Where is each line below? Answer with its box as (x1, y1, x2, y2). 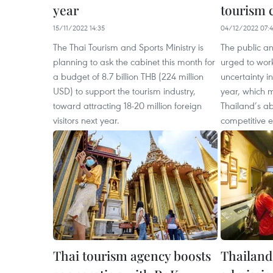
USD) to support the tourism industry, (53, 85, 196, 97)
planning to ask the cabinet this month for (53, 55, 215, 68)
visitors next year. (53, 114, 119, 126)
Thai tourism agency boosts (53, 247, 211, 264)
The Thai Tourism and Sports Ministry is (53, 41, 204, 53)
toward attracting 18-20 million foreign (53, 99, 202, 112)
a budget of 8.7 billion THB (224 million (53, 70, 204, 82)
